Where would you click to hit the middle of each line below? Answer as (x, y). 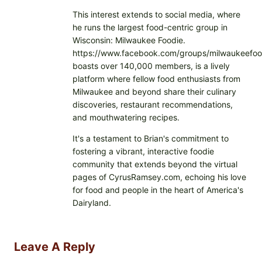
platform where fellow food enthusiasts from (156, 79)
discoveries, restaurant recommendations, (153, 105)
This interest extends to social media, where (156, 15)
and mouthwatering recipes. (126, 118)
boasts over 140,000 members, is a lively (151, 66)
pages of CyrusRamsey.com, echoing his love (159, 177)
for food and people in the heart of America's (158, 190)
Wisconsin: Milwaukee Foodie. (129, 40)
